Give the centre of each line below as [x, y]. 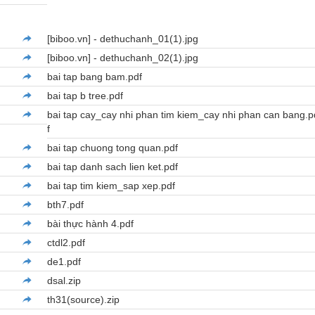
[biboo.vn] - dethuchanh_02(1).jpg [123, 58]
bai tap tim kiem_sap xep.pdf [111, 186]
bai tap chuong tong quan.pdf [113, 148]
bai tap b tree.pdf [85, 96]
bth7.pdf [66, 205]
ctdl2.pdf [66, 243]
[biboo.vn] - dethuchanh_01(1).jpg [123, 39]
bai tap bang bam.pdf [95, 77]
